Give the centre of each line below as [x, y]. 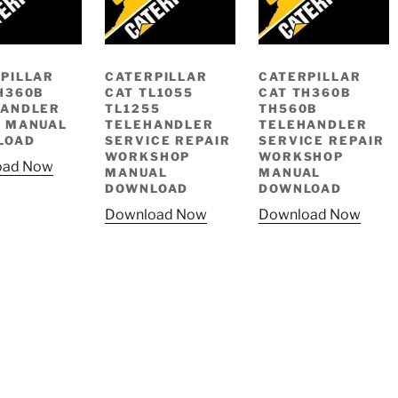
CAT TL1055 [149, 92]
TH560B [288, 108]
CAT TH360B [305, 92]
